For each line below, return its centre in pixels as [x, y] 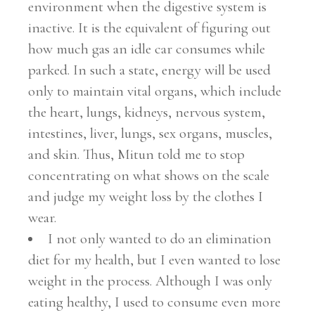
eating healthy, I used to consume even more [155, 302]
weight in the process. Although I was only [150, 281]
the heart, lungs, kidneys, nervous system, [147, 112]
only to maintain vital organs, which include [155, 91]
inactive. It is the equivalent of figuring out [150, 27]
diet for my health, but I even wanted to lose [155, 259]
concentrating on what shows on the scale [149, 175]
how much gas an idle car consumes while [147, 49]
